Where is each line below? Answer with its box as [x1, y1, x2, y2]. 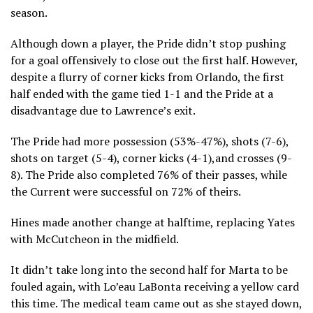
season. [10, 4, 48, 20]
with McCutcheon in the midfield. [10, 231, 179, 247]
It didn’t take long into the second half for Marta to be [10, 261, 288, 277]
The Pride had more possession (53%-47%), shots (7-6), [10, 133, 289, 149]
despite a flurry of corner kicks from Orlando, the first [10, 68, 284, 85]
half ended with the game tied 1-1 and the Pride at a [10, 85, 273, 101]
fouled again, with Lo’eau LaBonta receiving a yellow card [10, 278, 299, 294]
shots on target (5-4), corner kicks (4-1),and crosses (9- [10, 150, 292, 166]
